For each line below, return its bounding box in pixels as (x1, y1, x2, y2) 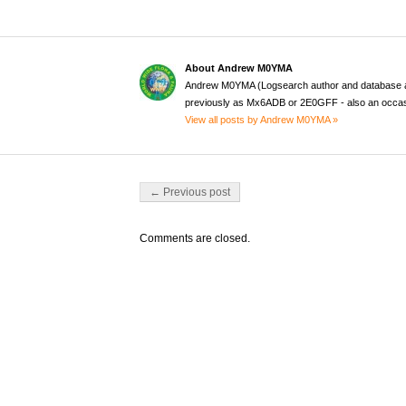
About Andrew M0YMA (184, 63, 293, 74)
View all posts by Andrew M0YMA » (184, 114, 338, 126)
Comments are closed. (139, 232, 250, 246)
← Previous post (149, 186, 230, 199)
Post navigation (139, 181, 219, 195)
